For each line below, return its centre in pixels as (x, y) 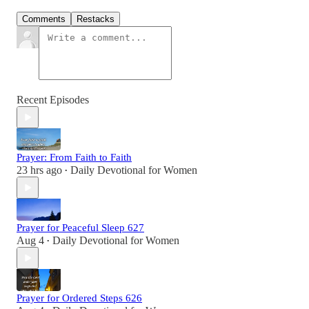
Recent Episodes (53, 100)
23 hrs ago (39, 170)
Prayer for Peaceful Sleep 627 (80, 228)
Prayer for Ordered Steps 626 (79, 298)
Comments (44, 19)
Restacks (96, 19)
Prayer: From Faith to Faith (74, 158)
